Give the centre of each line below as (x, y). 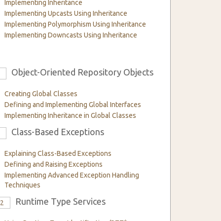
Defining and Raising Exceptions (54, 164)
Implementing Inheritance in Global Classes (71, 115)
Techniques (23, 185)
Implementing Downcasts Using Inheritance (71, 35)
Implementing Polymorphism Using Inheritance (75, 24)
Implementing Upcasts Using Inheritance (66, 13)
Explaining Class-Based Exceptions (58, 153)
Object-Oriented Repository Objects (83, 72)
